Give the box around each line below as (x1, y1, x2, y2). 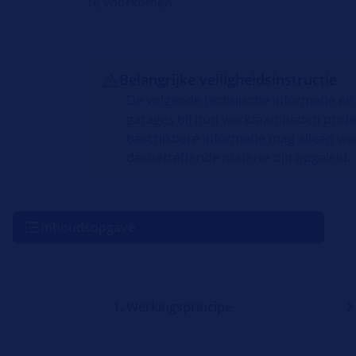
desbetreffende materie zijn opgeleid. (126, 149, 351, 167)
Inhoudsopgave (41, 219, 135, 237)
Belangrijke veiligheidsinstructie (119, 70, 338, 90)
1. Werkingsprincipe (112, 298, 232, 316)
